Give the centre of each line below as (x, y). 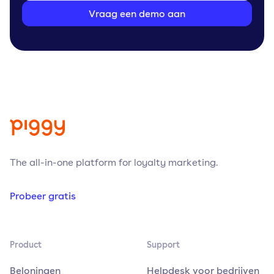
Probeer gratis (43, 195)
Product (26, 244)
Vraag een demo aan (137, 13)
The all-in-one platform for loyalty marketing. (114, 162)
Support (163, 244)
